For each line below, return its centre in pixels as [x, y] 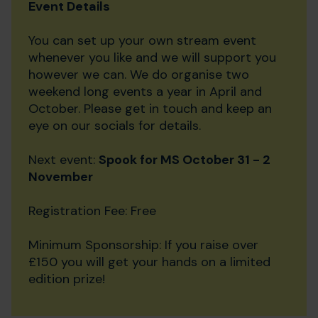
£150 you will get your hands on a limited [149, 262]
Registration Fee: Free [92, 211]
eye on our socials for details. [115, 126]
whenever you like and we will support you [152, 57]
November [61, 177]
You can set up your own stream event [142, 40]
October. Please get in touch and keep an [150, 109]
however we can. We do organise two [139, 75]
